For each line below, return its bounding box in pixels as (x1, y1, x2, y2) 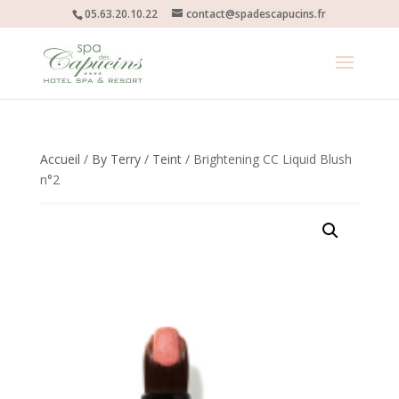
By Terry (91, 151, 141, 167)
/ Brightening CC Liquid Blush (181, 151, 352, 167)
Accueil (39, 151, 80, 167)
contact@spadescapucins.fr (186, 6, 327, 21)
